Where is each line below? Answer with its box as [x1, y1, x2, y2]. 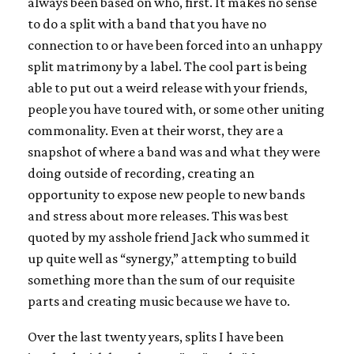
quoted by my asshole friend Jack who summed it [28, 228, 310, 245]
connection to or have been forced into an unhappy [28, 36, 322, 53]
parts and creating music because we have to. [28, 292, 290, 309]
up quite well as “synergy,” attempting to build [28, 250, 297, 266]
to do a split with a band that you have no [28, 15, 266, 32]
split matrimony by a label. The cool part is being [28, 58, 307, 74]
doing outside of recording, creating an [28, 164, 254, 181]
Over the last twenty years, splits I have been [28, 328, 284, 345]
